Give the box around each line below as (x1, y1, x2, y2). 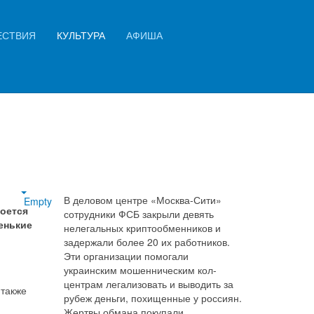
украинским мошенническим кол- (64, 263, 217, 277)
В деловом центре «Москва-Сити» (64, 193, 221, 207)
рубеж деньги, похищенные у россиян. (64, 291, 242, 305)
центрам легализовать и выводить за (64, 277, 233, 291)
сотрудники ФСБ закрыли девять (64, 207, 214, 221)
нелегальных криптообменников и (64, 221, 221, 235)
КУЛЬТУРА (57, 27, 105, 42)
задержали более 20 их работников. (64, 235, 230, 249)
